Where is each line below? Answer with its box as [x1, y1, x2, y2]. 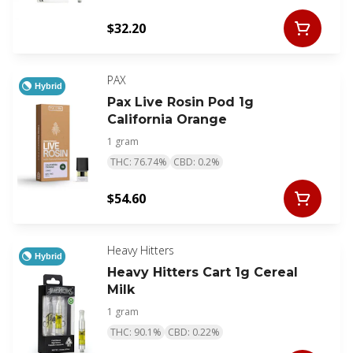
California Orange [107, 112, 227, 128]
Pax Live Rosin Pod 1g [107, 95, 254, 110]
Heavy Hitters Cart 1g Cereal [107, 265, 298, 281]
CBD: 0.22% [168, 325, 220, 340]
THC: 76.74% [110, 155, 167, 169]
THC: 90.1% [110, 325, 162, 340]
